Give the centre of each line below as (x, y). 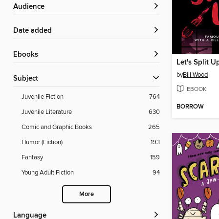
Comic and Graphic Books (57, 127)
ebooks (28, 55)
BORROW (190, 107)
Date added (35, 31)
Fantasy (32, 158)
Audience (31, 7)
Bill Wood (195, 75)
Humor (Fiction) (42, 142)
